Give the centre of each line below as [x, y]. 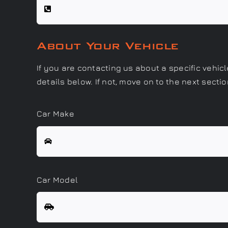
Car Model [57, 179]
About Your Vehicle [107, 46]
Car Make [55, 114]
